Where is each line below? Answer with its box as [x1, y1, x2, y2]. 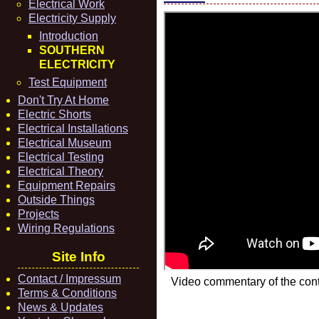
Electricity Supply [28, 12, 116, 24]
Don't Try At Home [18, 94, 109, 106]
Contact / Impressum [18, 273, 121, 285]
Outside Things [18, 194, 95, 206]
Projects [18, 208, 59, 220]
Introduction [39, 30, 98, 42]
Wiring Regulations [18, 222, 115, 234]
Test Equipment [28, 76, 107, 88]
